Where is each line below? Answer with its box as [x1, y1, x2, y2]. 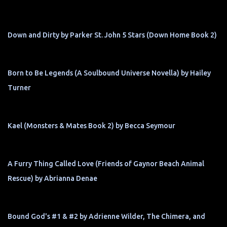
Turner [8, 84, 31, 92]
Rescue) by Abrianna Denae [8, 174, 97, 182]
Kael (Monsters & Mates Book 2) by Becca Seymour [8, 122, 175, 130]
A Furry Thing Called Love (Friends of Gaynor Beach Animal [8, 160, 204, 168]
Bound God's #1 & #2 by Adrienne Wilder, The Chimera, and [8, 212, 205, 220]
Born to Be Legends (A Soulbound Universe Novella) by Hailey [8, 69, 211, 77]
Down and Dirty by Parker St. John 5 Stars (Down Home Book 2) [8, 31, 217, 39]
